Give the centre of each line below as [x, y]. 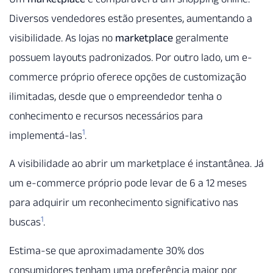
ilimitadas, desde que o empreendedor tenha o [115, 96]
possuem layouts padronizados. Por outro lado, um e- [131, 57]
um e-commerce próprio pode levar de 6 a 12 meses [128, 183]
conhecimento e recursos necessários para [106, 115]
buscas [25, 222]
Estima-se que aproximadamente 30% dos [107, 250]
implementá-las [46, 135]
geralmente [201, 37]
